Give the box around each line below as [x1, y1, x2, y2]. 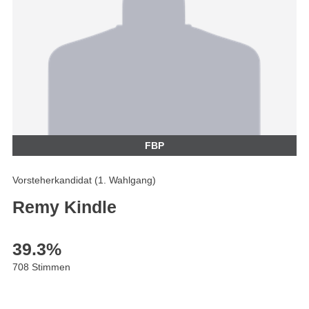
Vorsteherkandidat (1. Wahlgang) [12, 175, 156, 186]
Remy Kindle [12, 197, 117, 217]
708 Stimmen [12, 261, 70, 273]
